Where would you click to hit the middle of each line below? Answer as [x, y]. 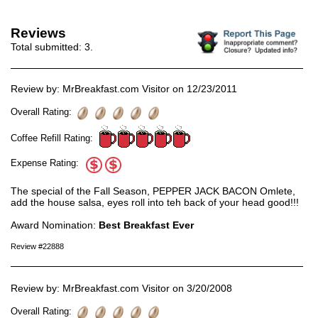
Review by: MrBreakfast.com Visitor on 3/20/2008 [121, 288]
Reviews [38, 33]
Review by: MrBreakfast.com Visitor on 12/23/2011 [124, 88]
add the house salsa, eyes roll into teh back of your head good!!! [155, 202]
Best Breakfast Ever [146, 225]
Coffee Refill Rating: [55, 138]
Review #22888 [37, 246]
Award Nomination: [55, 225]
